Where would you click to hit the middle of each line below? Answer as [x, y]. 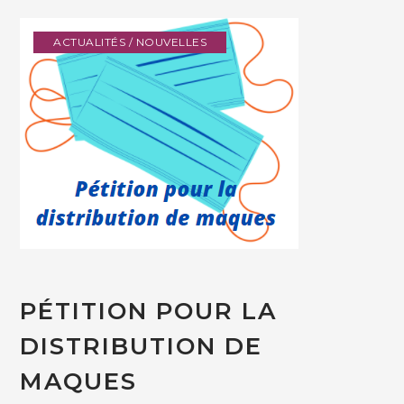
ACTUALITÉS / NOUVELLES [130, 41]
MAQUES [79, 381]
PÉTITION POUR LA [149, 311]
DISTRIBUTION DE [142, 346]
